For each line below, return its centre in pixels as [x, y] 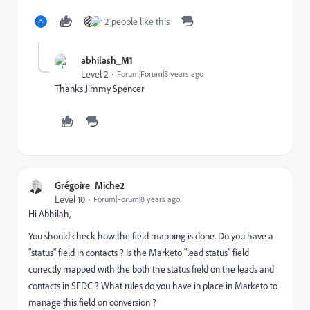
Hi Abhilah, [49, 214]
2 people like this [137, 21]
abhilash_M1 [107, 60]
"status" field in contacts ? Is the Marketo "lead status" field [139, 253]
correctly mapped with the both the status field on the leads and [151, 269]
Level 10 [70, 199]
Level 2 [95, 74]
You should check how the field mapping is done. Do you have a [151, 236]
